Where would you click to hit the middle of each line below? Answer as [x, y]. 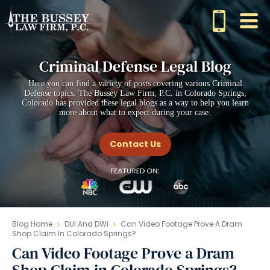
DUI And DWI [86, 224]
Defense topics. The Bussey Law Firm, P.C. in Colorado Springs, [135, 93]
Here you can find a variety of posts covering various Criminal [135, 83]
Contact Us [135, 144]
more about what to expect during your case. [135, 112]
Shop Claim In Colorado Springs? [74, 234]
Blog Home [32, 224]
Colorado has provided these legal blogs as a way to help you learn [135, 103]
